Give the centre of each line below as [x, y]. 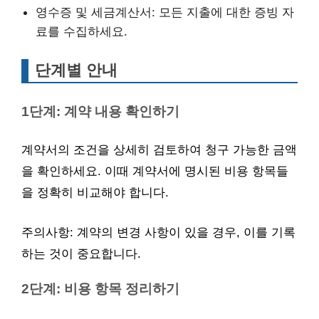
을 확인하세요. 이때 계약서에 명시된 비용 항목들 [155, 171]
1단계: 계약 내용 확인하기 [100, 111]
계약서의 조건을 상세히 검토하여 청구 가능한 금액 [159, 150]
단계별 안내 [76, 70]
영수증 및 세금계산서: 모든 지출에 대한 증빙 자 [165, 12]
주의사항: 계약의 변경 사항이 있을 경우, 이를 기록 [158, 232]
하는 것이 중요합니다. [81, 253]
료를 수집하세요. [82, 31]
